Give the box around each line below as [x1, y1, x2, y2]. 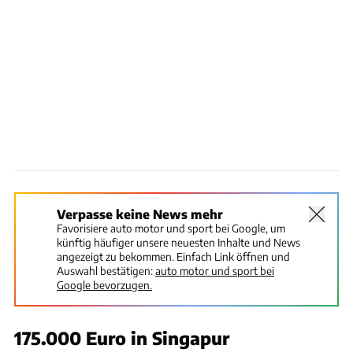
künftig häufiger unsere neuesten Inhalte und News [57, 235, 300, 249]
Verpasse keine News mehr [57, 206, 223, 221]
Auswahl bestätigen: [57, 263, 153, 277]
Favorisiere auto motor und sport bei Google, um [57, 221, 285, 235]
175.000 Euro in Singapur [14, 326, 229, 349]
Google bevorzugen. [57, 277, 152, 292]
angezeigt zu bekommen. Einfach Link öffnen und [57, 249, 290, 263]
